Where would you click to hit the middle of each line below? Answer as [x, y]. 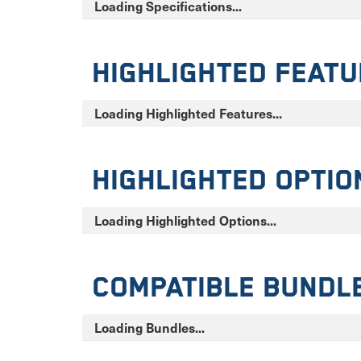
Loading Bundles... [149, 328]
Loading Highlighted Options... [185, 220]
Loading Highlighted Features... [188, 113]
